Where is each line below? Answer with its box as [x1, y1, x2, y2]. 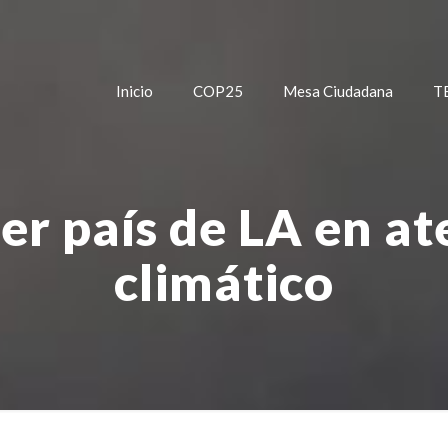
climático [113, 252, 334, 312]
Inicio [116, 82, 154, 100]
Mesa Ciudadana [283, 82, 394, 100]
